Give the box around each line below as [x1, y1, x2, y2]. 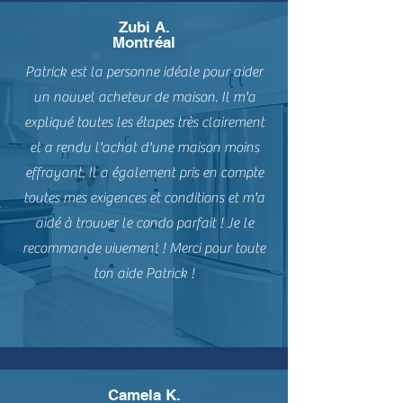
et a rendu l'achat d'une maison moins [29, 139, 259, 156]
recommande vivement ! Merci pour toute [22, 240, 265, 256]
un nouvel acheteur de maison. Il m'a [32, 89, 255, 105]
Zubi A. [118, 18, 170, 36]
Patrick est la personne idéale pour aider [25, 64, 263, 80]
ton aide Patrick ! [94, 265, 194, 282]
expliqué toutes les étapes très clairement [23, 114, 264, 130]
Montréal [112, 33, 175, 51]
